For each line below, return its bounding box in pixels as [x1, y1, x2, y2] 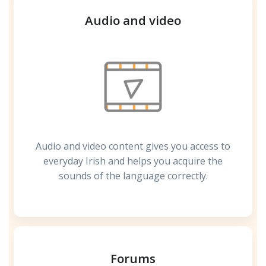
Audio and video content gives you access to [36, 140, 230, 153]
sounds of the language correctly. [58, 169, 208, 183]
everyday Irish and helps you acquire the [43, 154, 223, 168]
